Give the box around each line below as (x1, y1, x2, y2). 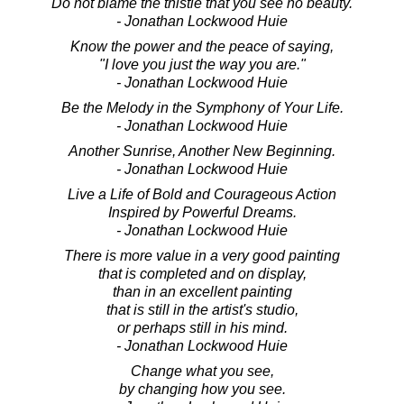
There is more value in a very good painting (64, 247, 340, 263)
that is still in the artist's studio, (106, 301, 298, 317)
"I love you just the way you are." (98, 56, 306, 72)
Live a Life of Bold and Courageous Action (68, 186, 336, 202)
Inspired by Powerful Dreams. (107, 204, 297, 220)
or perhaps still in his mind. (116, 319, 288, 335)
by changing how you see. (118, 381, 286, 397)
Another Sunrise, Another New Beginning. (69, 142, 335, 159)
